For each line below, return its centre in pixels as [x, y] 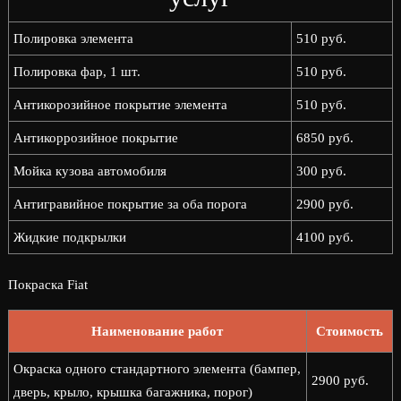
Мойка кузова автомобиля [90, 171]
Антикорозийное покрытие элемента [120, 105]
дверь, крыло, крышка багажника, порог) [132, 392]
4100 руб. [324, 237]
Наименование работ [158, 331]
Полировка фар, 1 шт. [77, 72]
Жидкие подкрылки [69, 237]
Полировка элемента [73, 38]
